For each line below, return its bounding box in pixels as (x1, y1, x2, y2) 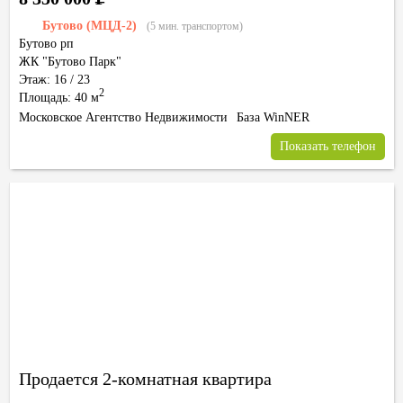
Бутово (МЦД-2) (42, 19, 137, 32)
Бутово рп (19, 37, 74, 50)
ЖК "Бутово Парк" (19, 55, 121, 68)
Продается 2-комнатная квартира (19, 369, 272, 389)
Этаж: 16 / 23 (19, 73, 90, 86)
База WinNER (237, 111, 309, 124)
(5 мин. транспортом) (147, 20, 243, 32)
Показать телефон (280, 139, 376, 153)
